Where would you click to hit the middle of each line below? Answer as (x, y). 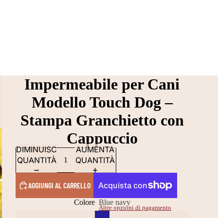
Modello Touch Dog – (102, 102)
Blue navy (114, 202)
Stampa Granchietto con (102, 120)
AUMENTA (95, 149)
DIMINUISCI (37, 149)
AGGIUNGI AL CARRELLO (59, 185)
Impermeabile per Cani (102, 84)
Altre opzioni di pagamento (135, 208)
